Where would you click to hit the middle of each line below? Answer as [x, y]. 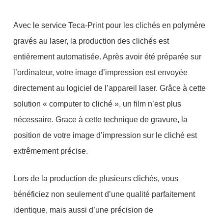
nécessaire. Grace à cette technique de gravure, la [100, 119]
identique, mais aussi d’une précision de [83, 210]
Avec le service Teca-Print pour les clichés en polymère [109, 25]
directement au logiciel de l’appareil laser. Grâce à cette [109, 88]
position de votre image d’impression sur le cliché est [105, 135]
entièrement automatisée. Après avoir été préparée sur [107, 56]
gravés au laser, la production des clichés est [91, 41]
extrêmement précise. [50, 151]
